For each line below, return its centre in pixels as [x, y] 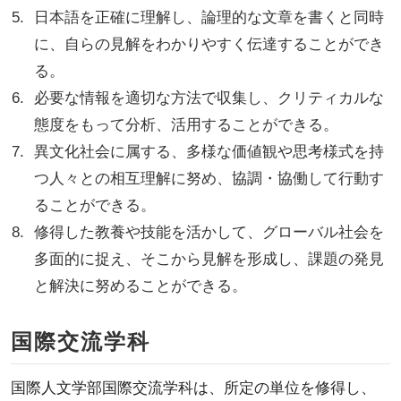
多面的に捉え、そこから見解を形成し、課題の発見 [209, 259]
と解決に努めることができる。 [141, 286]
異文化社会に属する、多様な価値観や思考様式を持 [209, 151]
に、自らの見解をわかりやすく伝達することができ [209, 44]
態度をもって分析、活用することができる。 [187, 124]
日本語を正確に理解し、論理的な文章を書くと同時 [209, 17]
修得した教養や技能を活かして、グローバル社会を [209, 232]
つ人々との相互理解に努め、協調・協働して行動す [209, 178]
